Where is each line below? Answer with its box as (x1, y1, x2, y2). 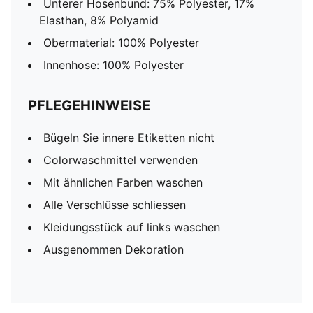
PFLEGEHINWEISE (28, 97, 150, 114)
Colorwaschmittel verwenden (43, 153, 198, 167)
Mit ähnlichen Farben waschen (43, 175, 203, 189)
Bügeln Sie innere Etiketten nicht (43, 131, 214, 145)
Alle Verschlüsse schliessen (43, 198, 186, 212)
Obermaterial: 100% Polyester (43, 36, 199, 50)
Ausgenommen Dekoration (43, 242, 184, 256)
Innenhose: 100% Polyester (43, 58, 184, 72)
